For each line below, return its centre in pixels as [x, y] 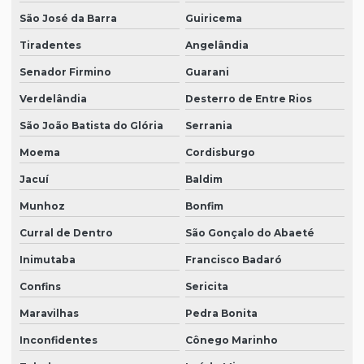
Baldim [204, 180]
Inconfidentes [58, 340]
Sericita [206, 287]
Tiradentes [50, 45]
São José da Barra [68, 19]
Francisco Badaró [233, 260]
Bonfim [204, 206]
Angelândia [217, 45]
